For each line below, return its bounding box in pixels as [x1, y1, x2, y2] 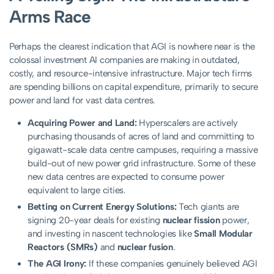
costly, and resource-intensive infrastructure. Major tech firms [9, 68, 252, 80]
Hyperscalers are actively [136, 117, 238, 129]
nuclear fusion [117, 242, 173, 253]
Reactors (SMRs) [28, 242, 98, 253]
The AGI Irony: [28, 258, 87, 270]
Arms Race [9, 6, 91, 28]
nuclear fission [162, 215, 220, 226]
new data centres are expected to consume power [28, 171, 224, 183]
